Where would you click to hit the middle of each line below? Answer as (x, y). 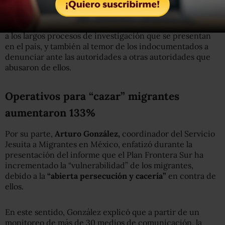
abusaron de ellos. (38, 67)
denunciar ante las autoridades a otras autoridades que (108, 57)
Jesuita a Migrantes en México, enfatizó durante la (99, 144)
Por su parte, (30, 133)
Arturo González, (87, 133)
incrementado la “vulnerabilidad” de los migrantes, (99, 165)
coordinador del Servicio (167, 133)
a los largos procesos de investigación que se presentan (108, 35)
